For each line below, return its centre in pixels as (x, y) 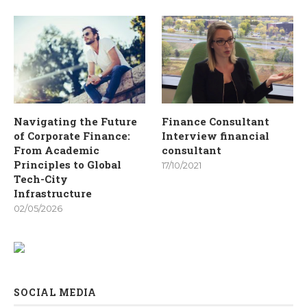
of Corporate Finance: (72, 136)
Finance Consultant (216, 122)
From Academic (57, 150)
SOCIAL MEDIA (55, 293)
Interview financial (216, 136)
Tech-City (41, 179)
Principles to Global (67, 165)
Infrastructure (53, 194)
